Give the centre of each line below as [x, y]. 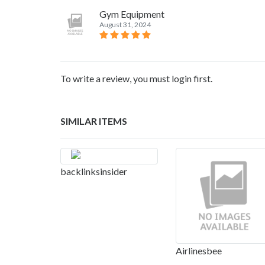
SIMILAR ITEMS [94, 121]
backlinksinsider [94, 171]
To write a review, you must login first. [136, 78]
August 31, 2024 [125, 24]
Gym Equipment [132, 14]
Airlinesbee [199, 250]
